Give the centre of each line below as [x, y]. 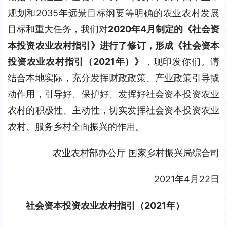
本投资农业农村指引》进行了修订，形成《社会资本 [113, 45]
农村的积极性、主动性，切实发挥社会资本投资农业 [113, 110]
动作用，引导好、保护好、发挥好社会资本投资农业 [113, 94]
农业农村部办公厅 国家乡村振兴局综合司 [136, 153]
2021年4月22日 [187, 179]
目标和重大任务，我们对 [58, 29]
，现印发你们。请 [181, 62]
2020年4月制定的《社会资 [164, 29]
